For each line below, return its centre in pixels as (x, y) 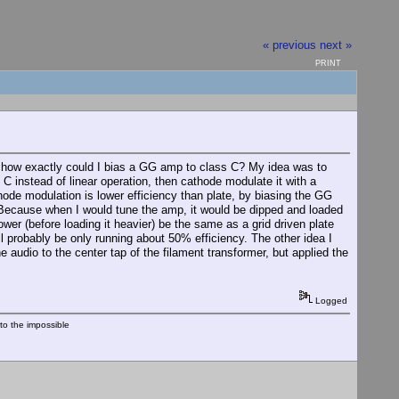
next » (336, 45)
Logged (330, 300)
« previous (290, 45)
